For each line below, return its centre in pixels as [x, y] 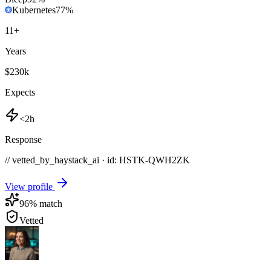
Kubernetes [34, 10]
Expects [20, 93]
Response [23, 140]
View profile [30, 187]
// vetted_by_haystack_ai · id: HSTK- [77, 160]
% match [46, 204]
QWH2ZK [169, 160]
